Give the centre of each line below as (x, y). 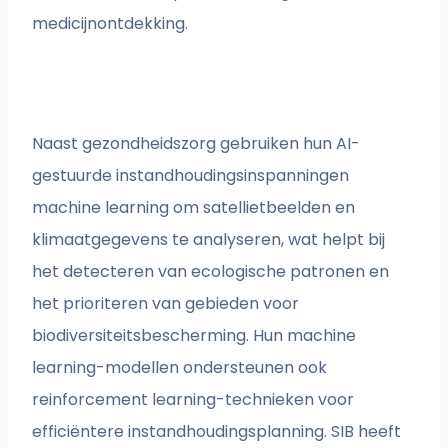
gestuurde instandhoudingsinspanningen (191, 176)
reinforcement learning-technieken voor (193, 400)
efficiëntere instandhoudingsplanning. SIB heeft (217, 432)
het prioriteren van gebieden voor (166, 304)
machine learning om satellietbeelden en (194, 208)
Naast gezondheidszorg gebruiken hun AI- (196, 144)
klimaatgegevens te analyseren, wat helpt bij (209, 240)
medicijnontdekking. (110, 24)
